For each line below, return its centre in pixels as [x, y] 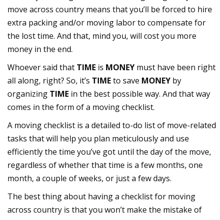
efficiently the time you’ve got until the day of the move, [109, 151]
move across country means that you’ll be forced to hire [110, 9]
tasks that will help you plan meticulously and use [98, 138]
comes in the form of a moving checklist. [81, 107]
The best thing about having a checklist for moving [101, 196]
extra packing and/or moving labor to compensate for [107, 22]
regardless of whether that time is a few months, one [105, 165]
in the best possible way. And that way [139, 94]
